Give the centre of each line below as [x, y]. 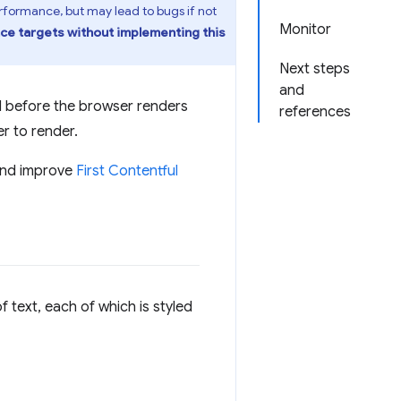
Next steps [315, 69]
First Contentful [127, 171]
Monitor [305, 30]
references [315, 112]
